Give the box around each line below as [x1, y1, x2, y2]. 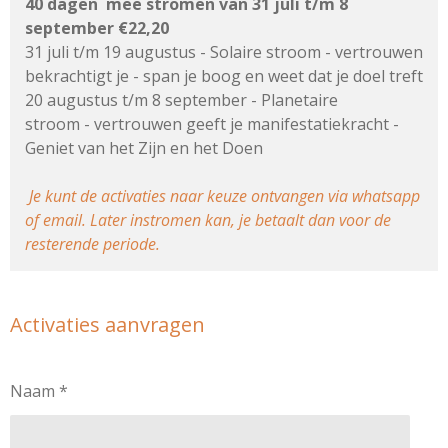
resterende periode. [25, 233, 160, 256]
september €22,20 [25, 17, 173, 40]
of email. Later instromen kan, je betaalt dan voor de [25, 209, 391, 232]
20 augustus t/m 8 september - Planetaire [25, 89, 338, 112]
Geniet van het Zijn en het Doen [25, 137, 263, 160]
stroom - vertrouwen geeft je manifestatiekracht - [25, 113, 399, 136]
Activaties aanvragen [10, 311, 205, 339]
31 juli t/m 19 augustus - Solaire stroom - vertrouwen [25, 41, 423, 64]
